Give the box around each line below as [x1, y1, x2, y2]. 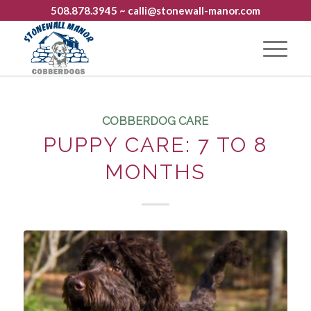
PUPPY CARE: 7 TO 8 [42, 133, 268, 157]
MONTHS [105, 160, 206, 184]
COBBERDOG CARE [102, 115, 209, 128]
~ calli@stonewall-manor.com [117, 4, 260, 17]
